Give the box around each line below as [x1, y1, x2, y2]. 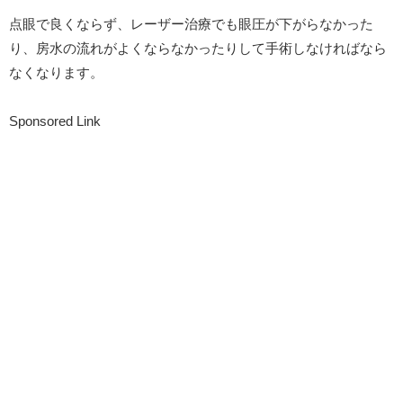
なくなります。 [9, 65, 103, 81]
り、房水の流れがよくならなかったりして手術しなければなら [9, 40, 387, 57]
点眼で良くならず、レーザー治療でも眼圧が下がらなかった [9, 16, 373, 32]
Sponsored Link [9, 113, 101, 130]
